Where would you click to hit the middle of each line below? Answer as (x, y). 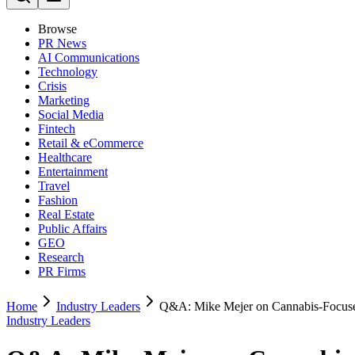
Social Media (71, 115)
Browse (57, 29)
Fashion (58, 200)
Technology (68, 72)
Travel (54, 186)
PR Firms (62, 271)
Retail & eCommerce (91, 143)
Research (61, 257)
